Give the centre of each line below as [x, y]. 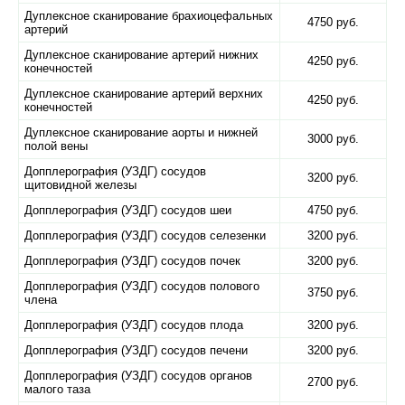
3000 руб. [333, 139]
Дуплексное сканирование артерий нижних [141, 55]
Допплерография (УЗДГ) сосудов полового [142, 286]
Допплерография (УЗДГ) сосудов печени [136, 350]
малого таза [57, 389]
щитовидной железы [80, 185]
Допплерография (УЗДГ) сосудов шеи [128, 210]
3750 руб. [333, 292]
